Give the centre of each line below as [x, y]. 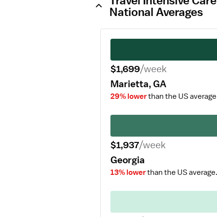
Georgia [128, 160]
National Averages [156, 12]
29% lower [129, 96]
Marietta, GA [138, 84]
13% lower [128, 172]
